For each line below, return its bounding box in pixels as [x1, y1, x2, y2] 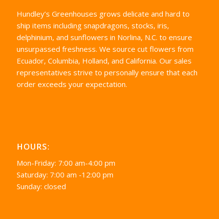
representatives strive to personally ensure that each [16, 67, 197, 77]
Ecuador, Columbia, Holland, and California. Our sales [16, 55, 192, 66]
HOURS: [16, 140, 50, 152]
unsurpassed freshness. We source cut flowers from [16, 44, 194, 54]
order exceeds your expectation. [16, 79, 127, 89]
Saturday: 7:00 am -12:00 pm [16, 170, 113, 180]
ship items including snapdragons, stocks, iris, [16, 20, 169, 30]
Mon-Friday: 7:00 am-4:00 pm [16, 158, 115, 168]
